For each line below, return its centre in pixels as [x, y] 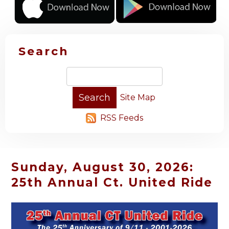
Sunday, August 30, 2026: [102, 167]
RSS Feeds [122, 118]
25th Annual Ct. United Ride [112, 182]
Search [44, 52]
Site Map [138, 98]
